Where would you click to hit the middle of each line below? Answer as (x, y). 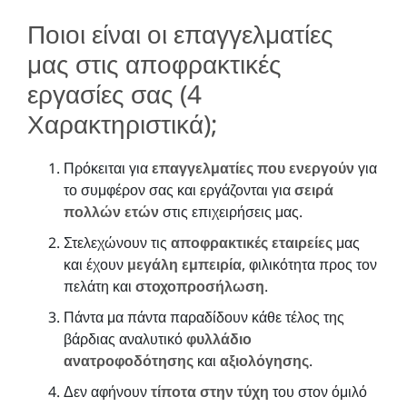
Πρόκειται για (108, 168)
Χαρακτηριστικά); (123, 123)
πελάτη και (99, 286)
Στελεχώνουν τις (117, 242)
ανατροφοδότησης (129, 360)
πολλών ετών (111, 211)
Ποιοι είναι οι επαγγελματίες (180, 33)
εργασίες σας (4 (114, 93)
